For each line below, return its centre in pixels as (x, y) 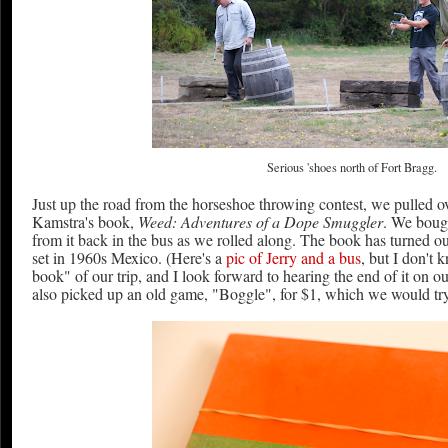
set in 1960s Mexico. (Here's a (129, 257)
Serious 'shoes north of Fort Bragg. (352, 167)
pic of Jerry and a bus (293, 257)
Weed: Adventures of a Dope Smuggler (260, 221)
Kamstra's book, (85, 221)
